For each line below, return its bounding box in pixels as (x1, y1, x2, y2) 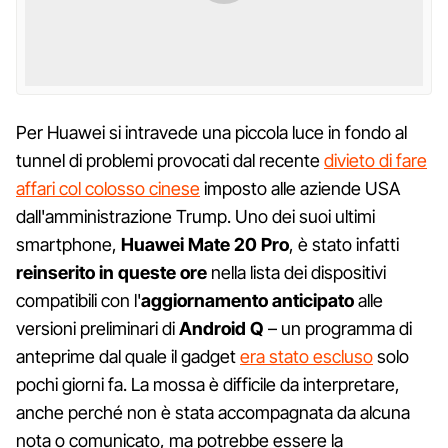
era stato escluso (240, 345, 373, 367)
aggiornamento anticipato (141, 289, 354, 311)
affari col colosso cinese (16, 177, 200, 199)
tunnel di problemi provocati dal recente (16, 149, 324, 171)
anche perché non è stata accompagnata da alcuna (16, 401, 410, 423)
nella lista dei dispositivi (207, 261, 386, 283)
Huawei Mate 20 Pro (121, 233, 289, 255)
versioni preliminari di (16, 317, 179, 339)
